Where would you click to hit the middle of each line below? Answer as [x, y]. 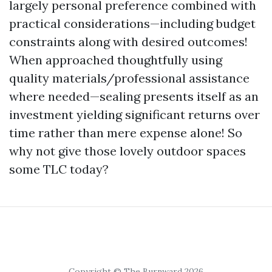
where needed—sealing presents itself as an [134, 96]
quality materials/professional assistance [129, 78]
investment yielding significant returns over [134, 114]
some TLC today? [59, 169]
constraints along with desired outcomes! [128, 42]
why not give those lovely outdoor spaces [127, 151]
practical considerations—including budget [132, 23]
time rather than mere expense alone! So [126, 133]
